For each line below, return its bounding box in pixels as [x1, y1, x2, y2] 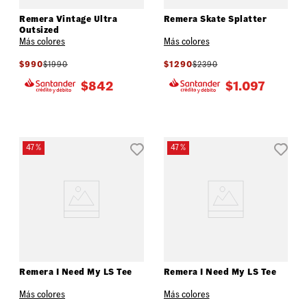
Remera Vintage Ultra [19, 12, 117, 25]
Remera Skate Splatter [163, 12, 267, 25]
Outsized [19, 23, 59, 36]
